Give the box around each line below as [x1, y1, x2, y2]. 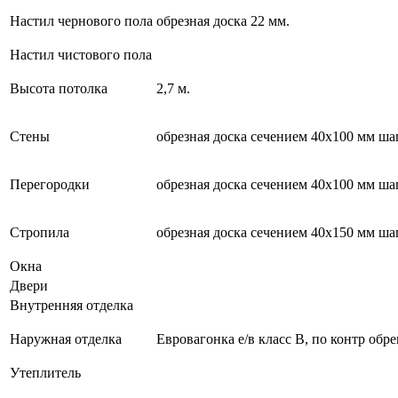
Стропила [10, 224, 69, 240]
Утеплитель [10, 364, 81, 380]
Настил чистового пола [10, 46, 152, 62]
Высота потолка [10, 80, 107, 96]
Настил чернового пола [10, 12, 153, 28]
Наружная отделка [10, 330, 122, 346]
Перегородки [10, 176, 90, 192]
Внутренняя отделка [10, 297, 133, 313]
